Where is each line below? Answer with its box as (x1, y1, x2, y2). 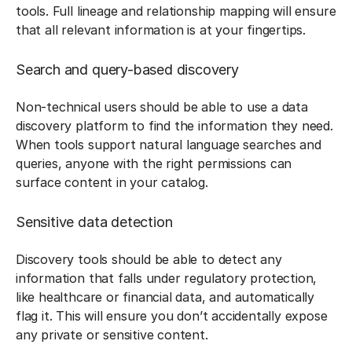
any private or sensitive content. (16, 327, 208, 343)
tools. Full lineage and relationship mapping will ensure (16, 3, 336, 19)
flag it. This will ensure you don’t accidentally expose (16, 308, 328, 324)
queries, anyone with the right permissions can (16, 156, 292, 171)
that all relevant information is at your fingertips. (16, 22, 310, 38)
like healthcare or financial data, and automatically (16, 289, 315, 305)
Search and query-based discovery (16, 61, 239, 78)
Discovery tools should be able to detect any (16, 251, 282, 267)
